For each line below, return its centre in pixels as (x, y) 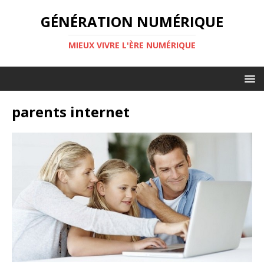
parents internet (71, 112)
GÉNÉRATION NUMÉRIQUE (132, 22)
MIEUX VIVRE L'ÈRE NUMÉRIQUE (132, 45)
